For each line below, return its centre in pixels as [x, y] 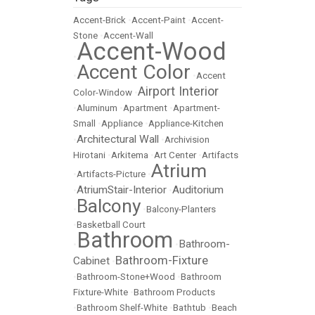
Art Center [175, 155]
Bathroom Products [174, 292]
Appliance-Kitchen [186, 124]
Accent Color [134, 72]
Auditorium [198, 190]
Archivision [187, 140]
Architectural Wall [118, 140]
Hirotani [89, 155]
